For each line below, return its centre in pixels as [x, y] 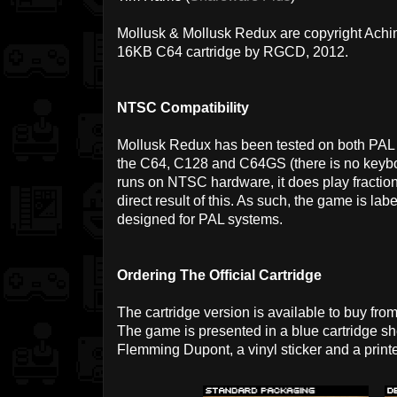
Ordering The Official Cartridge [219, 276]
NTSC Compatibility [183, 108]
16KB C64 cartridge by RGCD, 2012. [233, 52]
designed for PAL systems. [200, 220]
